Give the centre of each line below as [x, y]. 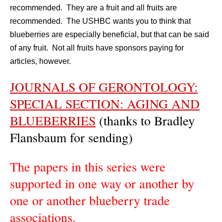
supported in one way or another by [102, 183]
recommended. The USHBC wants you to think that [100, 21]
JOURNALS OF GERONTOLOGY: [104, 87]
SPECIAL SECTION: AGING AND [105, 104]
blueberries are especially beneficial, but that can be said [110, 34]
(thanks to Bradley [145, 120]
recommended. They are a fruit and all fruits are [93, 8]
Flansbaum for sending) [71, 137]
